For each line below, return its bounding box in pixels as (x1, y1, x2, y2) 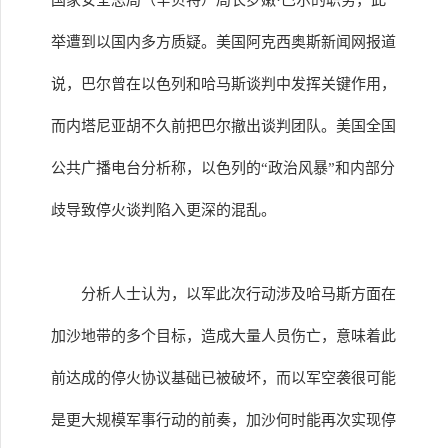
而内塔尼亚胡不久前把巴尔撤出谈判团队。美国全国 (51, 118, 396, 134)
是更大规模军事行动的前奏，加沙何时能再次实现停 (51, 412, 396, 428)
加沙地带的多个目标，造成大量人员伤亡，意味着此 (51, 328, 396, 344)
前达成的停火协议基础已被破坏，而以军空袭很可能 (51, 370, 396, 386)
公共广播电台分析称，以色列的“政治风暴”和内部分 (51, 160, 395, 176)
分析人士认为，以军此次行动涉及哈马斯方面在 (81, 286, 396, 302)
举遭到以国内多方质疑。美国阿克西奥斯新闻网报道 (51, 34, 396, 50)
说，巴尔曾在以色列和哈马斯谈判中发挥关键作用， (51, 76, 396, 92)
